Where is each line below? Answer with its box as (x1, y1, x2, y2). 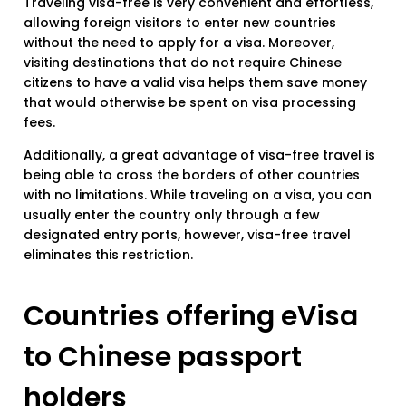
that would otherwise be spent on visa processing (24, 93, 356, 112)
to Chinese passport (24, 338, 302, 377)
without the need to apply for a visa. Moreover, (24, 34, 334, 53)
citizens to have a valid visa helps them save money (24, 73, 367, 92)
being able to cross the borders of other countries (24, 166, 360, 185)
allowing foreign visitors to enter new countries (24, 14, 336, 33)
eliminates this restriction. (24, 246, 193, 265)
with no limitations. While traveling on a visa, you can (24, 186, 372, 205)
